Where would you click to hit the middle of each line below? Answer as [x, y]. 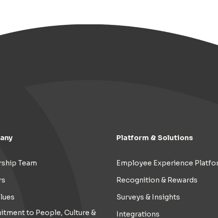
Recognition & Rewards [157, 180]
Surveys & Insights [148, 197]
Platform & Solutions [155, 137]
